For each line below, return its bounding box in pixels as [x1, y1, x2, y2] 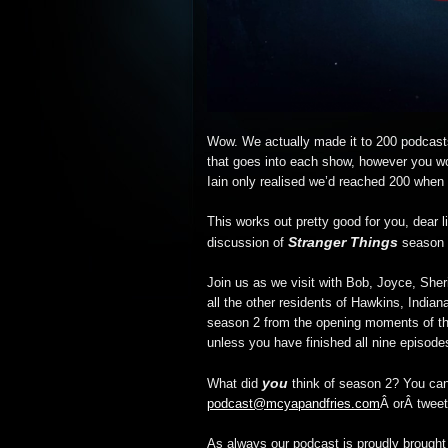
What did [207, 377, 262, 391]
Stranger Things [288, 234, 398, 250]
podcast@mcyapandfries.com [207, 397, 380, 411]
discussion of [207, 236, 288, 250]
